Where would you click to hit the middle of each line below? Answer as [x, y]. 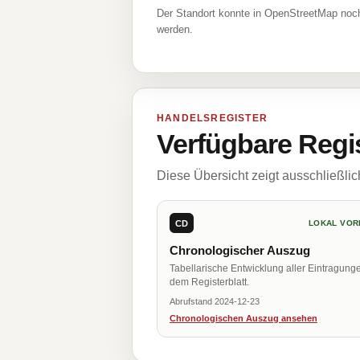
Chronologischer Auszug [240, 250]
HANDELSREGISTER [212, 118]
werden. [175, 29]
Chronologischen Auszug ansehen [243, 318]
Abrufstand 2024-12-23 [215, 301]
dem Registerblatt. [209, 282]
